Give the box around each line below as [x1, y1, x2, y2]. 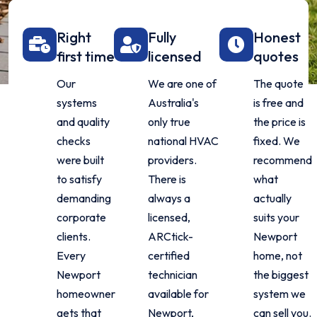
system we [253, 287, 306, 301]
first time [57, 47, 115, 65]
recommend [253, 153, 313, 167]
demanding [57, 191, 111, 205]
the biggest [253, 267, 309, 282]
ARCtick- [147, 229, 193, 243]
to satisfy [57, 172, 102, 186]
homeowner [57, 287, 115, 301]
